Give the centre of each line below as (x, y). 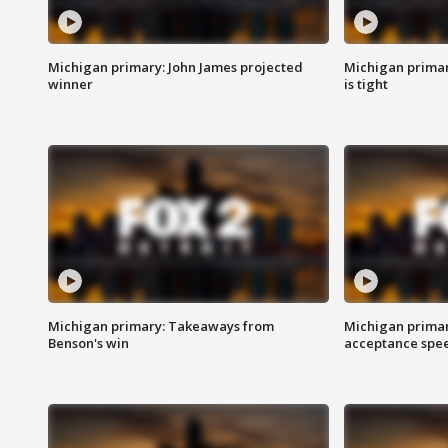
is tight (365, 84)
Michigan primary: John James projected (175, 67)
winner (70, 84)
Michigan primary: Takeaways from (161, 326)
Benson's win (88, 343)
